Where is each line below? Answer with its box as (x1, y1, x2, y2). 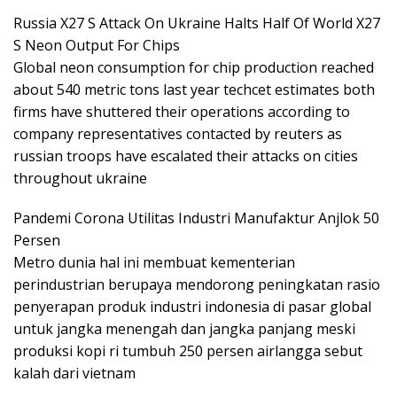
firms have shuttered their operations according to (13, 101, 350, 121)
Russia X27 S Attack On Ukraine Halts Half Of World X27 (13, 12, 380, 33)
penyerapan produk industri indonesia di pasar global (13, 296, 371, 316)
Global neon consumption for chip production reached (13, 57, 374, 77)
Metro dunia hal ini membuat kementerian (13, 252, 295, 272)
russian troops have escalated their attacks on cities (13, 145, 358, 166)
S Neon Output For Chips (13, 35, 180, 55)
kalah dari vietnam (13, 362, 136, 383)
